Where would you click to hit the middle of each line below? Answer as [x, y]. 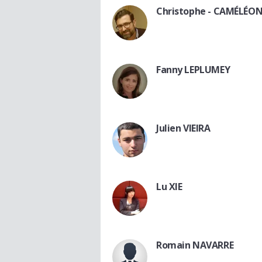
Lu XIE [169, 187]
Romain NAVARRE [195, 245]
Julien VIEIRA [183, 128]
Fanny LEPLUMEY [193, 70]
